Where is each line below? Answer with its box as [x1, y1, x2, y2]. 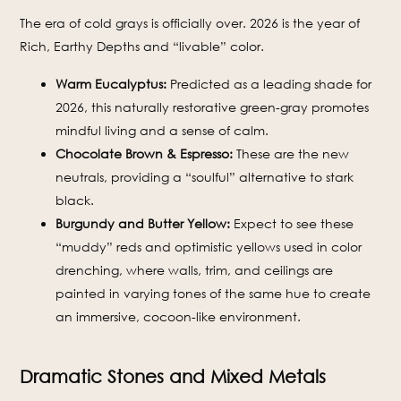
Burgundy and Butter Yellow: [55, 216, 231, 232]
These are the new [233, 146, 350, 162]
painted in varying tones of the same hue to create [55, 286, 371, 302]
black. [55, 192, 95, 209]
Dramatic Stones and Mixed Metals [20, 365, 327, 388]
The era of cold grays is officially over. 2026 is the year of [20, 15, 361, 31]
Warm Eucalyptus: [55, 76, 167, 92]
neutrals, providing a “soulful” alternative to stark [55, 169, 354, 185]
